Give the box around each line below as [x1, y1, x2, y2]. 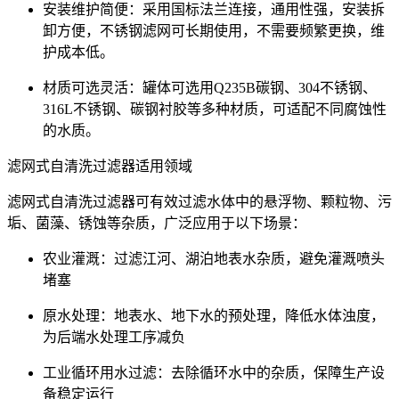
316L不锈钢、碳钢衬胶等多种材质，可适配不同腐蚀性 [43, 101, 387, 117]
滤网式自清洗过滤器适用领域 [7, 158, 192, 174]
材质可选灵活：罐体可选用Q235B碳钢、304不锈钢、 [43, 79, 377, 95]
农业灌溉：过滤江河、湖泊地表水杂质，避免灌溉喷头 [43, 250, 385, 266]
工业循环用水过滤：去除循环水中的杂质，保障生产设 [43, 364, 385, 380]
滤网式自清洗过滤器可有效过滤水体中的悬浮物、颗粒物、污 [7, 193, 392, 209]
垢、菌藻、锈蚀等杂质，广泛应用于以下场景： [7, 215, 306, 231]
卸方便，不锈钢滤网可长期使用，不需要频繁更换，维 [43, 22, 385, 38]
